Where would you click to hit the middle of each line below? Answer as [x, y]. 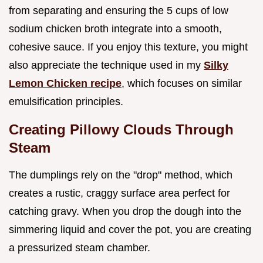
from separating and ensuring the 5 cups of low [119, 10]
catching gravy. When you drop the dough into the [125, 211]
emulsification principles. [66, 101]
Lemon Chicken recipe [65, 83]
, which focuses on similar [182, 83]
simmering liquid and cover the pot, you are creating [130, 229]
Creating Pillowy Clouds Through [121, 129]
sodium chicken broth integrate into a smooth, [115, 28]
